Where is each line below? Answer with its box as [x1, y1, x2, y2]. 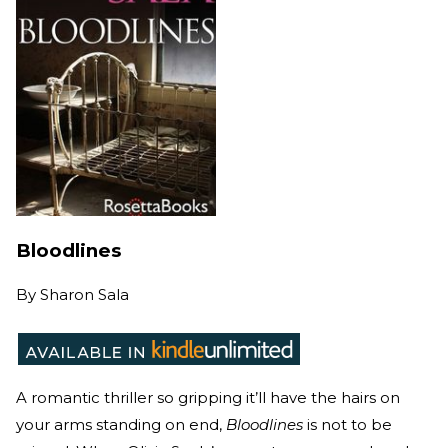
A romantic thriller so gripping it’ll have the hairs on [16, 387, 400, 407]
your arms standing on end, [16, 414, 226, 434]
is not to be [303, 414, 392, 434]
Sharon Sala [40, 284, 129, 304]
